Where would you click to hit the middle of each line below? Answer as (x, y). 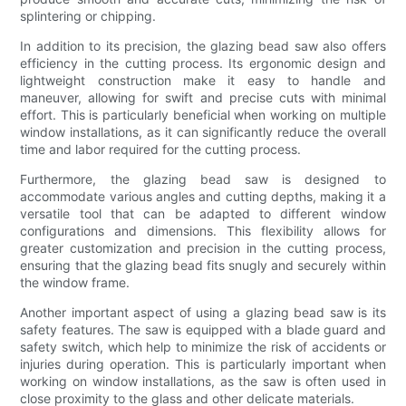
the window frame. (75, 282)
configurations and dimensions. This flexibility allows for (203, 230)
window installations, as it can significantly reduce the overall (203, 131)
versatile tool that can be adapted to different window (203, 213)
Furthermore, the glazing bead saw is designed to (203, 179)
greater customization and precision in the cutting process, (203, 247)
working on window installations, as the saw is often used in (203, 381)
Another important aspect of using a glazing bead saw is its (203, 312)
